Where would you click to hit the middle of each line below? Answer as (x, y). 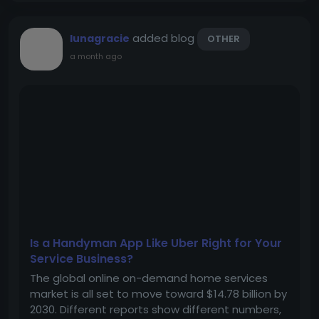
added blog (165, 38)
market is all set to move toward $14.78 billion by (158, 294)
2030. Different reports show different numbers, (156, 309)
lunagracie (100, 38)
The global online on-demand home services (149, 278)
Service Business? (82, 259)
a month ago (96, 56)
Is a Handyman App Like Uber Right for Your (156, 243)
